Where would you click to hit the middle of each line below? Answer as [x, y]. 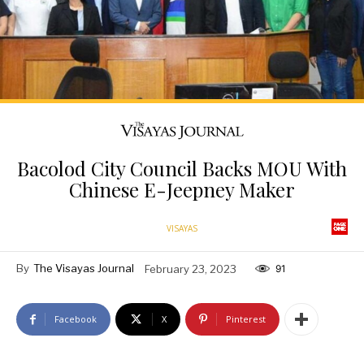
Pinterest [246, 319]
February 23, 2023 [191, 269]
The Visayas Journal [84, 269]
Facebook [76, 319]
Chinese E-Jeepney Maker [182, 190]
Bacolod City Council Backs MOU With [182, 169]
